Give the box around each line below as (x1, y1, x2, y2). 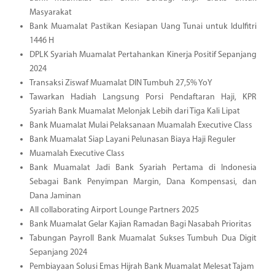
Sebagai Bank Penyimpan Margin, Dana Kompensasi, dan (29, 177, 257, 187)
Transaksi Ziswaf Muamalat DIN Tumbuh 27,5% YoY (29, 78, 212, 88)
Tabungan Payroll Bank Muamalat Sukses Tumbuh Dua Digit (29, 233, 257, 243)
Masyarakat (29, 7, 72, 17)
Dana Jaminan (29, 191, 81, 201)
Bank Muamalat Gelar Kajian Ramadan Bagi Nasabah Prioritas (29, 219, 252, 229)
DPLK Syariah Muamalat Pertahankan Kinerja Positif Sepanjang (29, 50, 257, 60)
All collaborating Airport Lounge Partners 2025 (29, 205, 199, 215)
